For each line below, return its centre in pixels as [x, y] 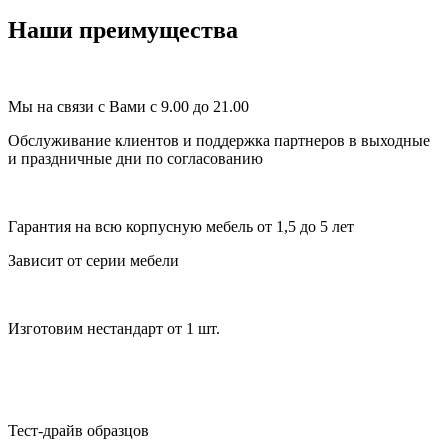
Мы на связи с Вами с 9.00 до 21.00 [128, 107]
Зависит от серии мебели [93, 261]
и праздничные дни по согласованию [135, 159]
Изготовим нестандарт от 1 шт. [114, 329]
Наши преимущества [123, 30]
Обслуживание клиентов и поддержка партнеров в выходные [219, 141]
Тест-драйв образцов [78, 431]
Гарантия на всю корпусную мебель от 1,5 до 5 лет [181, 227]
